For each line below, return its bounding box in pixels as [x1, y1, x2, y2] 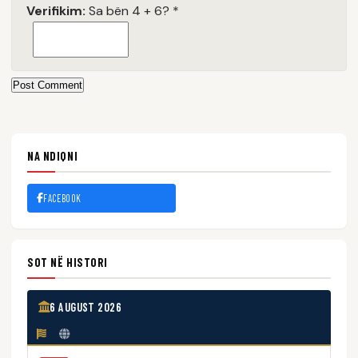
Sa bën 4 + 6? [86, 2, 173, 19]
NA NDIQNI [27, 149, 78, 163]
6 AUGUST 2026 [50, 300, 122, 314]
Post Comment [13, 78, 82, 91]
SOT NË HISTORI [27, 255, 109, 269]
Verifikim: [26, 2, 86, 19]
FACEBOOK [43, 192, 82, 204]
